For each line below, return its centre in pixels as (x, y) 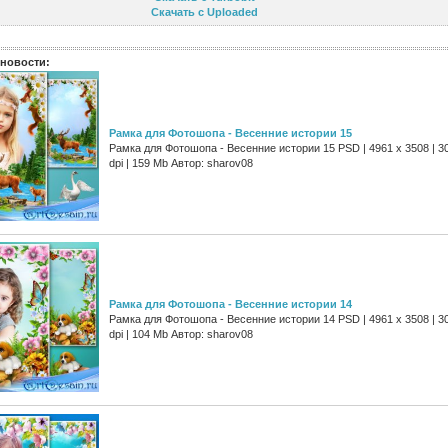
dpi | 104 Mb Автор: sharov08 (181, 334)
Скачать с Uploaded (204, 12)
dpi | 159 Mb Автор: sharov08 (181, 163)
